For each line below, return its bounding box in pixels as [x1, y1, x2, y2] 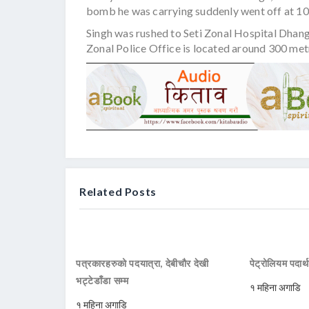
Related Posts [79, 185, 157, 199]
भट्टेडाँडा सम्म [76, 275, 129, 287]
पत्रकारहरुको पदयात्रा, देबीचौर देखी [76, 257, 209, 270]
